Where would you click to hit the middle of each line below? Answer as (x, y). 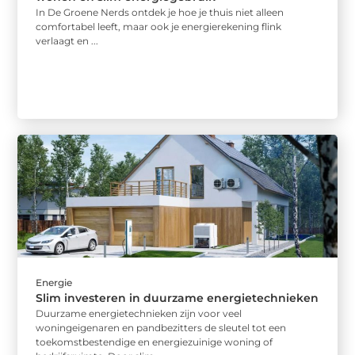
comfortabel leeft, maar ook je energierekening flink (159, 27)
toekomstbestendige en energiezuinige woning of (155, 342)
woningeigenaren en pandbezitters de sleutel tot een (161, 327)
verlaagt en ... (67, 41)
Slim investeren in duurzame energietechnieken (177, 298)
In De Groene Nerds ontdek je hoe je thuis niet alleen (160, 13)
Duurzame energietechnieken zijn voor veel (139, 313)
